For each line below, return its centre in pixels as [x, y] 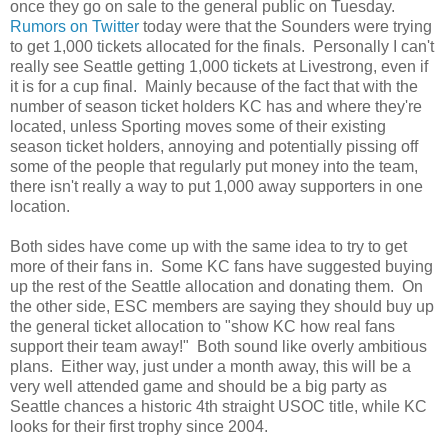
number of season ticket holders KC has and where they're [216, 106]
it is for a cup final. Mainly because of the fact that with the [214, 86]
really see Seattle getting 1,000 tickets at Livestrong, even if [219, 66]
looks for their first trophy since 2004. [139, 426]
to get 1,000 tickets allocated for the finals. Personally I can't [222, 46]
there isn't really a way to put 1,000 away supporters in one [216, 186]
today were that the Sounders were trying [285, 26]
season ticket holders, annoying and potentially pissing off [214, 146]
